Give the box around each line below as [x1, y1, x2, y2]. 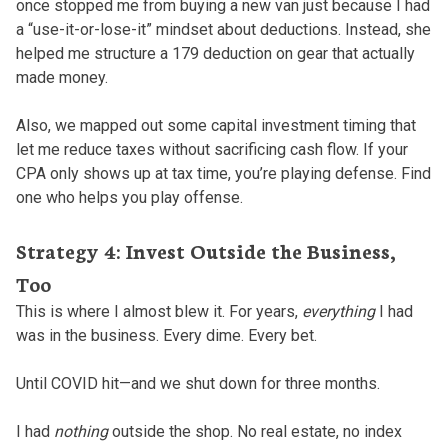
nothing [53, 421, 108, 441]
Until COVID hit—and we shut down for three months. [15, 373, 380, 393]
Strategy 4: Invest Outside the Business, [15, 235, 396, 264]
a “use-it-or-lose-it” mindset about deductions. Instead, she [15, 19, 431, 39]
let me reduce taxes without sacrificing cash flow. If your [15, 139, 408, 159]
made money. [15, 67, 108, 87]
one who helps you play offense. [15, 187, 243, 207]
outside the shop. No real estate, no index [107, 421, 402, 441]
